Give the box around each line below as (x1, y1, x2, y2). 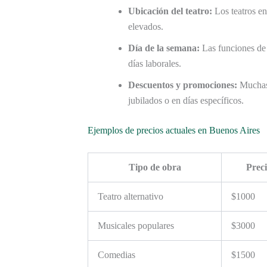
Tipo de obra (128, 162, 181, 173)
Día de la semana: (128, 43, 200, 54)
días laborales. (128, 58, 181, 69)
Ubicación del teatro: (128, 6, 212, 17)
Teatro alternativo (98, 191, 163, 202)
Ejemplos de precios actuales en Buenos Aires (88, 125, 260, 136)
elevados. (128, 21, 163, 32)
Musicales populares (98, 221, 174, 231)
